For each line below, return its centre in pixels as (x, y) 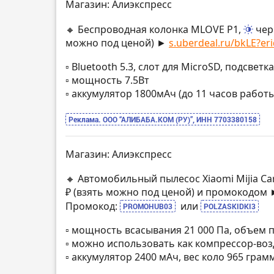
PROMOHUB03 (148, 206)
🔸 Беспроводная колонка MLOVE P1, (154, 29)
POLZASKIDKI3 (230, 206)
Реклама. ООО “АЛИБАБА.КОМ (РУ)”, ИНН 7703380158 (163, 119)
